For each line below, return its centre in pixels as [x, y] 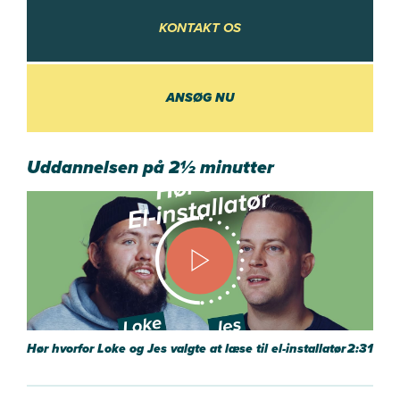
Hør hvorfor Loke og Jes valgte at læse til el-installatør [186, 348]
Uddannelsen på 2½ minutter [150, 167]
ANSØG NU [200, 98]
